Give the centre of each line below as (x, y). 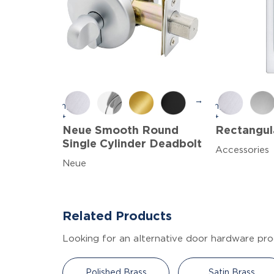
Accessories (242, 150)
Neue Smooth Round (120, 131)
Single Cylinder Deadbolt (132, 144)
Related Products (117, 216)
